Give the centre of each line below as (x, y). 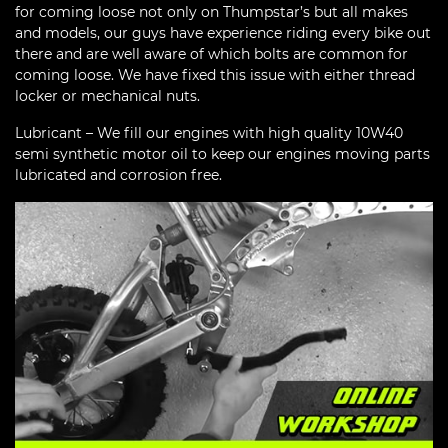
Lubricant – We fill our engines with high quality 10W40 (209, 132)
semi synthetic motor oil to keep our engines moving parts (222, 153)
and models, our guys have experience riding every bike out (223, 32)
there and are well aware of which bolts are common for (211, 53)
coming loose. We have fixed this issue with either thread (215, 74)
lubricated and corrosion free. (118, 174)
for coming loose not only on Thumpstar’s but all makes (211, 11)
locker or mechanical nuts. (107, 95)
